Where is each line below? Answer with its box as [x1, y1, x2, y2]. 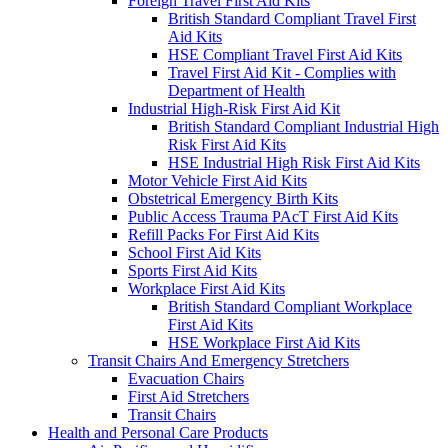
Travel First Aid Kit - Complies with [168, 64, 396, 82]
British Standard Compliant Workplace [168, 298, 412, 316]
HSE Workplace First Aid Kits [168, 334, 360, 352]
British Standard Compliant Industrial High [168, 118, 439, 136]
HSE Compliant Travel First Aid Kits [168, 46, 402, 64]
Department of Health [168, 82, 305, 100]
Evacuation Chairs [128, 370, 244, 388]
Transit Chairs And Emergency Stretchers [88, 352, 349, 370]
